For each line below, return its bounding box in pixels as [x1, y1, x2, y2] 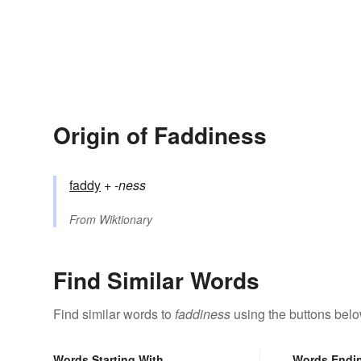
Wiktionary [99, 211, 152, 228]
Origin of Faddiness [53, 118, 267, 152]
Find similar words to [53, 305, 175, 324]
